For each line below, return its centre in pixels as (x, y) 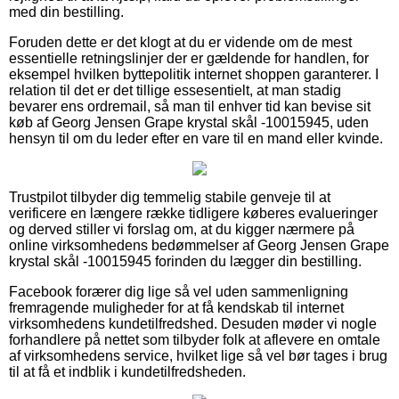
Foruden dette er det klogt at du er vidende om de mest (180, 42)
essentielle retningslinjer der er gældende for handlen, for (189, 58)
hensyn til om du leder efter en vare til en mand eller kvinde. (196, 138)
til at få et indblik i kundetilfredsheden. (127, 371)
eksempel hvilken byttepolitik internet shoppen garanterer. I (194, 74)
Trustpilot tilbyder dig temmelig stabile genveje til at (170, 197)
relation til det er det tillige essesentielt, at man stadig (175, 90)
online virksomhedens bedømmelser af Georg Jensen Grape (199, 245)
